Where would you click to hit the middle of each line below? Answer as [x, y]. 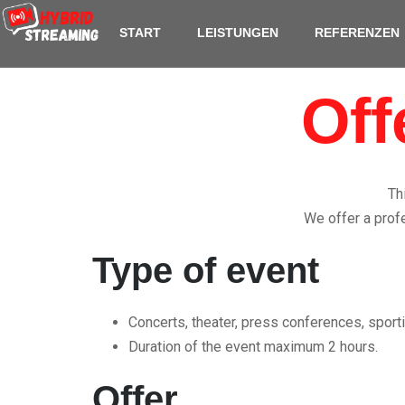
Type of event [206, 270]
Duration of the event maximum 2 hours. [253, 347]
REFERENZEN [357, 33]
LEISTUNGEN [237, 33]
